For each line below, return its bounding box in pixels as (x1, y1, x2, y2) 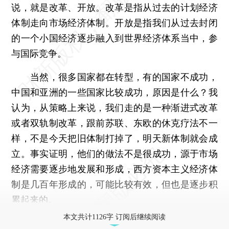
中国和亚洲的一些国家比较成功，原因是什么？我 (11, 86, 218, 98)
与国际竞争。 (11, 48, 67, 59)
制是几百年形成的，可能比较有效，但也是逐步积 (11, 178, 218, 190)
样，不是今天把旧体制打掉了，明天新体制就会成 (11, 132, 218, 144)
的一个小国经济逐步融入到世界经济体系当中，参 (11, 32, 218, 43)
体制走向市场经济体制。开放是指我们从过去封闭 (11, 17, 218, 28)
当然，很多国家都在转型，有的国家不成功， (11, 71, 218, 82)
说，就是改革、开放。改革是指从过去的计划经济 (11, 2, 218, 13)
